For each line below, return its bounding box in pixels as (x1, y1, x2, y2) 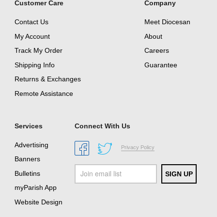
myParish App (15, 184, 57, 192)
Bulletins (15, 169, 40, 177)
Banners (15, 155, 40, 163)
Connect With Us (75, 122, 130, 130)
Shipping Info (15, 61, 55, 69)
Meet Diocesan (144, 18, 190, 26)
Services (15, 122, 43, 130)
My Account (15, 32, 50, 40)
